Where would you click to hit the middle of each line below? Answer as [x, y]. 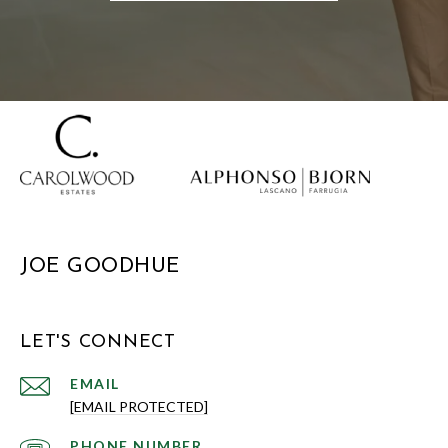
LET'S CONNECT [98, 342]
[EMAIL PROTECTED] [139, 406]
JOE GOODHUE [100, 266]
